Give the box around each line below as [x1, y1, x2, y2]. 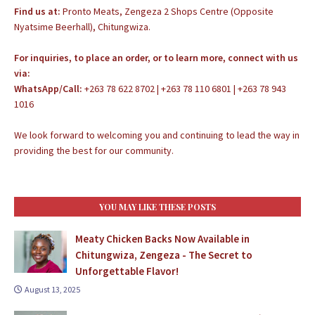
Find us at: [14, 5, 63, 18]
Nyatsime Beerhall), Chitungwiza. [14, 20, 150, 33]
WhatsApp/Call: [14, 82, 82, 95]
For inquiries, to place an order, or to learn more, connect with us [14, 51, 298, 64]
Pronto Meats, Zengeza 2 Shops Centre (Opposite [63, 5, 274, 18]
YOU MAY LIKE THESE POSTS [99, 201, 216, 212]
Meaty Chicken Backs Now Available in [75, 232, 250, 245]
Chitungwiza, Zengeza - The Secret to [75, 248, 252, 262]
